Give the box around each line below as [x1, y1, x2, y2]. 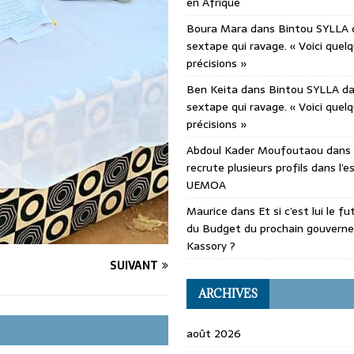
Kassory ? [186, 237, 235, 255]
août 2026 [186, 325, 241, 343]
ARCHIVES [198, 286, 258, 302]
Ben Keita [186, 81, 238, 99]
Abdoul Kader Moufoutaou [186, 141, 323, 160]
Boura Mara [186, 20, 247, 38]
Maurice [186, 202, 228, 220]
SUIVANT [109, 257, 158, 275]
